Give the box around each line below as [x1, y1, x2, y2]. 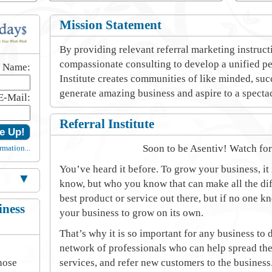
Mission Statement [59, 18, 161, 32]
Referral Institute [59, 117, 154, 131]
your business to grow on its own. [59, 207, 203, 219]
